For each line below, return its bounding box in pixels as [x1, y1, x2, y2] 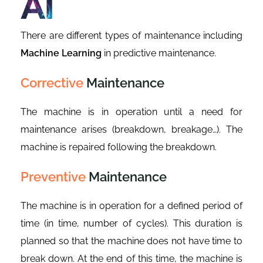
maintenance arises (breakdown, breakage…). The [21, 124, 242, 136]
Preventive [21, 169, 86, 185]
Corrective [21, 75, 83, 91]
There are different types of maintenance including [21, 30, 242, 42]
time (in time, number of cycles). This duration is [21, 218, 242, 230]
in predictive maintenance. [102, 48, 216, 59]
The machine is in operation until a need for [21, 106, 242, 118]
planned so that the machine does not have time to [21, 235, 242, 247]
